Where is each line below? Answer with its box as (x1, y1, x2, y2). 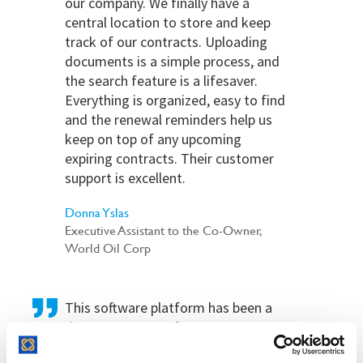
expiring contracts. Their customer (65, 148, 274, 168)
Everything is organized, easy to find (65, 90, 285, 109)
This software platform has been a (65, 297, 272, 317)
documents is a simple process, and (65, 51, 280, 70)
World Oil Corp (65, 240, 151, 256)
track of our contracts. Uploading (65, 32, 267, 51)
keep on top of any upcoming (65, 129, 241, 148)
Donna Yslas (65, 204, 129, 220)
